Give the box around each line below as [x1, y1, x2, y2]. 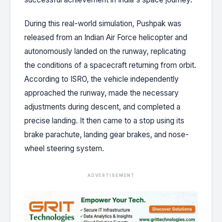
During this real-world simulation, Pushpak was [24, 18, 181, 28]
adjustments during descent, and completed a [24, 102, 180, 111]
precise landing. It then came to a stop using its [24, 115, 184, 125]
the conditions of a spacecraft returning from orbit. [24, 60, 196, 70]
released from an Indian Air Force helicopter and [24, 32, 187, 42]
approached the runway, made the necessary [24, 88, 179, 98]
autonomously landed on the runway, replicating [24, 46, 186, 56]
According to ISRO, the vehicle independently [24, 74, 179, 84]
